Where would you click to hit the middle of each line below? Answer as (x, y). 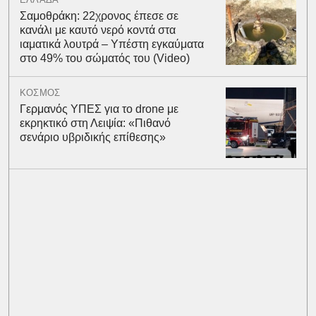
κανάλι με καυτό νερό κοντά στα (97, 30)
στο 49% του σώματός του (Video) (104, 58)
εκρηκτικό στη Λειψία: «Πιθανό (95, 123)
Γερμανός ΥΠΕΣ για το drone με (99, 109)
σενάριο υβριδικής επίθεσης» (92, 137)
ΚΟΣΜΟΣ (40, 93)
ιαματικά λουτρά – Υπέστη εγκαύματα (111, 44)
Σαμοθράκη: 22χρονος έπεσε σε (99, 16)
